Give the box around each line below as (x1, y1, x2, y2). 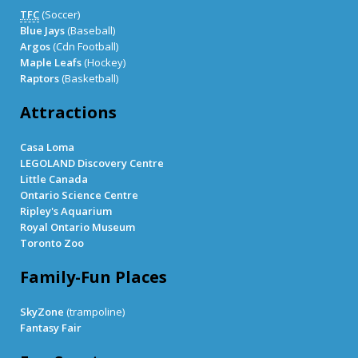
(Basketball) (59, 71, 118, 86)
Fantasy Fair (20, 320, 82, 336)
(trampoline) (64, 304, 125, 320)
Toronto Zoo (20, 236, 84, 251)
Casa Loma (20, 140, 74, 155)
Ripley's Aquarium (20, 204, 112, 219)
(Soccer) (39, 7, 80, 22)
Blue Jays (20, 23, 65, 38)
